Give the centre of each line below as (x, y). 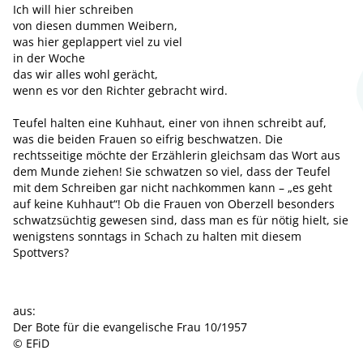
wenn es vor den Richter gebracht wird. (120, 90)
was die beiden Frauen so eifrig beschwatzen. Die (148, 139)
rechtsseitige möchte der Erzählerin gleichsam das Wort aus (177, 155)
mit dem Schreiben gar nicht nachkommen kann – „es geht (173, 188)
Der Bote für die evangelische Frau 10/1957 (130, 327)
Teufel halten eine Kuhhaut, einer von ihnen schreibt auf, (170, 123)
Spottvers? (41, 252)
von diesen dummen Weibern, (95, 26)
